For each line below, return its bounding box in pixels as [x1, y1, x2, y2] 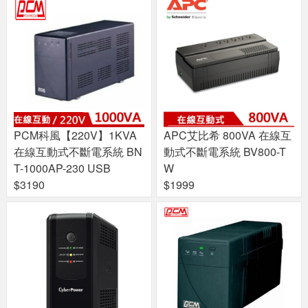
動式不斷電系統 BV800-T [164, 144, 286, 160]
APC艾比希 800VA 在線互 [164, 127, 291, 144]
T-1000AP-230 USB [14, 160, 111, 177]
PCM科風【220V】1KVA [14, 127, 137, 144]
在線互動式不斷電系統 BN [14, 144, 142, 160]
